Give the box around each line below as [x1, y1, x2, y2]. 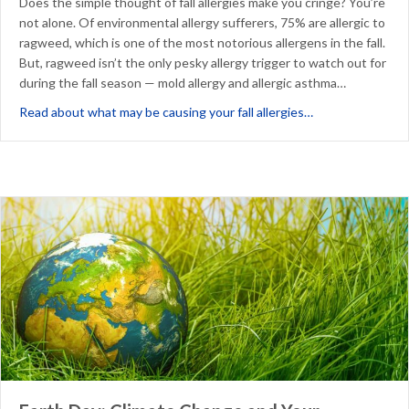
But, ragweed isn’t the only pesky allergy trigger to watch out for [19, 55, 386, 71]
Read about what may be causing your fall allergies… [19, 104, 313, 121]
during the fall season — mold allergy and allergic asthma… [19, 75, 346, 91]
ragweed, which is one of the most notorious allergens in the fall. [19, 35, 385, 51]
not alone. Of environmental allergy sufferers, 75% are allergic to [19, 15, 385, 31]
